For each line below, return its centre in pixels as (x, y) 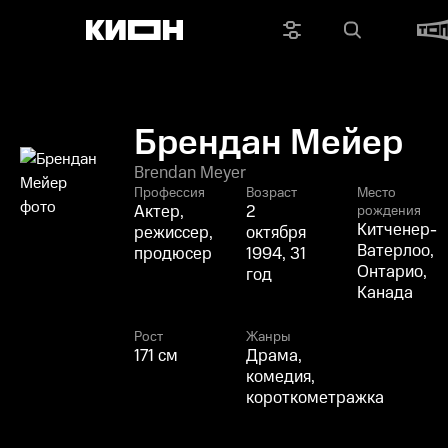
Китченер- (396, 230)
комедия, (280, 377)
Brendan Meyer (190, 173)
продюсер (173, 254)
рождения (388, 211)
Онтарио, (391, 272)
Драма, (273, 356)
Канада (384, 293)
